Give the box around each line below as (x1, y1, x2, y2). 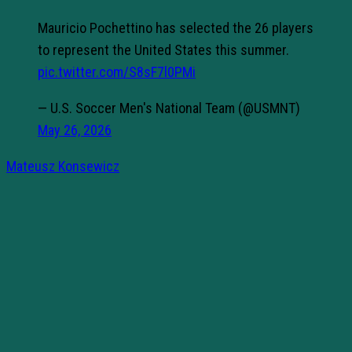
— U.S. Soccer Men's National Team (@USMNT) (38, 99, 300, 116)
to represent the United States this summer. (38, 41, 289, 58)
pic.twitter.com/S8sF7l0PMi (38, 63, 196, 80)
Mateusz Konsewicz (6, 157, 119, 174)
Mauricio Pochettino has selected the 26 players (38, 19, 313, 36)
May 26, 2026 (38, 121, 112, 138)
